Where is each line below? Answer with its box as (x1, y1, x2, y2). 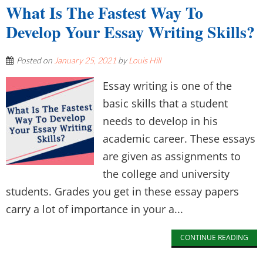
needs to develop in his (103, 114, 218, 128)
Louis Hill (129, 55, 161, 65)
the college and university (103, 167, 230, 181)
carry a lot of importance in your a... (6, 202, 183, 216)
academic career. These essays (103, 131, 255, 146)
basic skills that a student (103, 96, 228, 110)
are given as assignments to (103, 149, 241, 163)
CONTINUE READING (180, 232, 248, 242)
